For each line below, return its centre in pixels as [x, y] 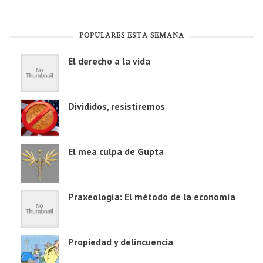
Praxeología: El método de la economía [152, 197]
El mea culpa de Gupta [116, 152]
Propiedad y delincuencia [121, 242]
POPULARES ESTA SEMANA [131, 36]
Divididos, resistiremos [117, 107]
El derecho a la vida [109, 61]
